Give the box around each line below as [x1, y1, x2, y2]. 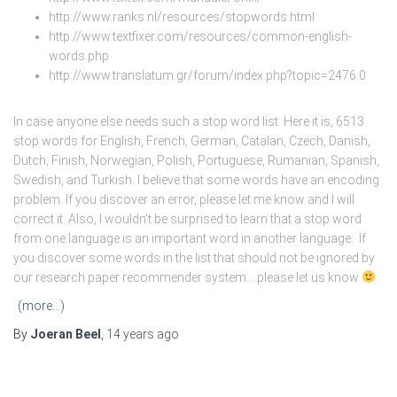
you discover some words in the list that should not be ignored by [13, 250, 375, 265]
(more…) [18, 298, 65, 313]
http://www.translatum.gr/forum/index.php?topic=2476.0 [49, 67, 366, 82]
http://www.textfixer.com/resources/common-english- [49, 28, 352, 43]
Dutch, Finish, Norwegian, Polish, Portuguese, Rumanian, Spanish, [13, 152, 379, 167]
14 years [106, 326, 154, 341]
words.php [49, 48, 109, 63]
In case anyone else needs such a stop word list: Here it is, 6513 [13, 113, 364, 128]
